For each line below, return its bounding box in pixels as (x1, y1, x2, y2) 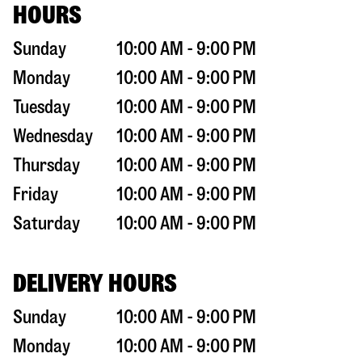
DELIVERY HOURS (13, 270, 177, 296)
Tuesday (13, 97, 70, 116)
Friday (13, 184, 58, 204)
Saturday (13, 213, 80, 233)
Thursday (13, 155, 80, 175)
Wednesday (13, 126, 93, 145)
